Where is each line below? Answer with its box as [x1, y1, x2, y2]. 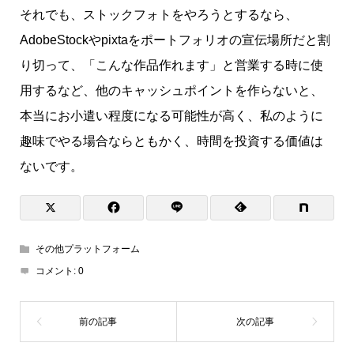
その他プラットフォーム [35, 243, 140, 254]
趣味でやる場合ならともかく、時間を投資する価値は [19, 134, 323, 148]
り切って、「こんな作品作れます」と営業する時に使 [19, 58, 323, 72]
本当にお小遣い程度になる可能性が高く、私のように [19, 108, 323, 122]
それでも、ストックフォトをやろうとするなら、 [19, 7, 298, 21]
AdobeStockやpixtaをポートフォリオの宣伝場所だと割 [19, 32, 330, 47]
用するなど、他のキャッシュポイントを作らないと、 [19, 83, 323, 97]
